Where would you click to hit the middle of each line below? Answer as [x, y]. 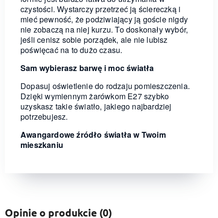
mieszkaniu [42, 145]
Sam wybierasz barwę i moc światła [87, 68]
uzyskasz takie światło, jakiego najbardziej [96, 106]
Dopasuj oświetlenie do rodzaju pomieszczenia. [105, 86]
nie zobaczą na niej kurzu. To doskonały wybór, [104, 29]
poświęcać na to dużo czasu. [72, 50]
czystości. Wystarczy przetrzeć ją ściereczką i [101, 9]
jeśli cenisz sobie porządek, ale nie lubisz [94, 39]
